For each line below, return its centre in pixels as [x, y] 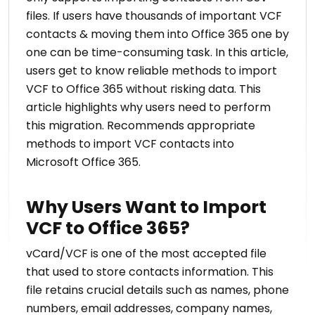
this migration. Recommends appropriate [141, 126]
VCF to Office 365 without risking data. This [143, 89]
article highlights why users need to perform [148, 108]
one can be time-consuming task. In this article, [157, 53]
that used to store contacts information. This [150, 272]
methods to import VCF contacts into [130, 144]
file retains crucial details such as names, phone [157, 290]
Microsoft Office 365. [83, 162]
